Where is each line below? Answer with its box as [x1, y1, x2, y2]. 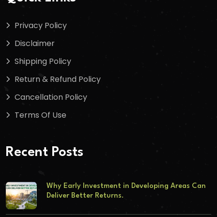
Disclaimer [15, 37, 55, 49]
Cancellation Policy [15, 91, 87, 103]
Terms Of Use [15, 109, 66, 121]
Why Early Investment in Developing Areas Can [46, 182, 206, 190]
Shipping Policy [15, 55, 71, 67]
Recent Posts [6, 145, 83, 159]
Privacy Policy [15, 19, 67, 31]
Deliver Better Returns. [46, 192, 124, 200]
